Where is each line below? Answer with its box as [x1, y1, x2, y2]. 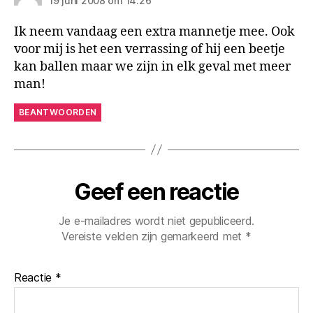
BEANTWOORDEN [19, 106, 97, 117]
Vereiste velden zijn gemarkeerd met [61, 228, 245, 243]
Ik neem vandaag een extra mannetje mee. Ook [14, 23, 295, 40]
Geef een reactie [74, 177, 239, 205]
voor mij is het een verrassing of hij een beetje [14, 41, 285, 57]
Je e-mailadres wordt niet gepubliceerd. [58, 213, 255, 228]
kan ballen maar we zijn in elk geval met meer [14, 58, 291, 75]
